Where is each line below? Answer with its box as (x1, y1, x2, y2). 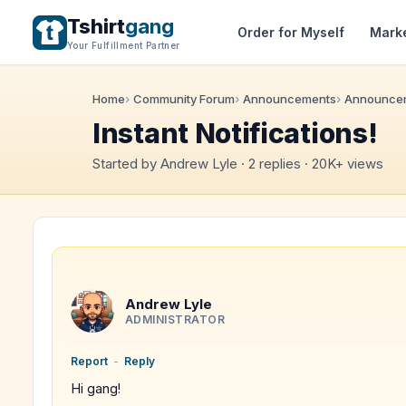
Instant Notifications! (92, 117, 378, 150)
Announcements (243, 92, 336, 106)
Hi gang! (71, 381, 121, 396)
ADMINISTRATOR (125, 312, 226, 326)
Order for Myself (237, 24, 344, 40)
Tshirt (67, 14, 125, 38)
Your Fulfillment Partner (67, 40, 180, 51)
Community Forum (133, 92, 235, 106)
